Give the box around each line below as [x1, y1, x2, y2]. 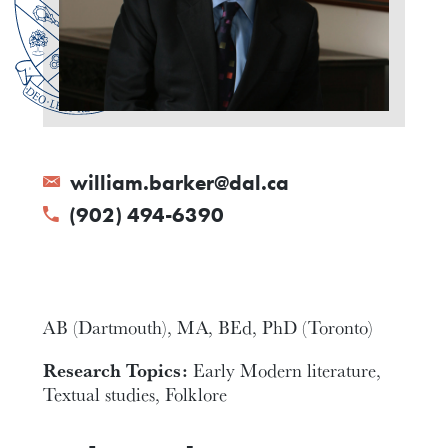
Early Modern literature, [188, 356, 382, 383]
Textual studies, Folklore [43, 380, 228, 407]
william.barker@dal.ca [65, 169, 289, 197]
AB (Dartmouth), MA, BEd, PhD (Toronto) [43, 314, 374, 341]
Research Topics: [43, 356, 189, 383]
